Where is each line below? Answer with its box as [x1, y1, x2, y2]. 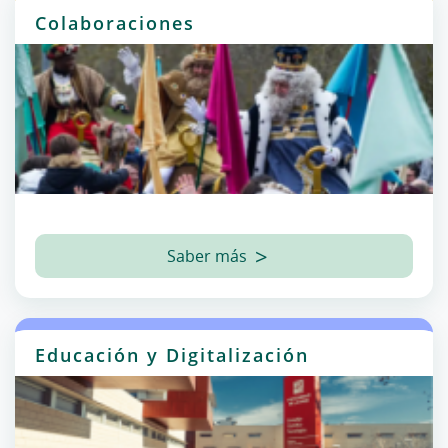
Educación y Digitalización [35, 343, 309, 367]
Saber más [166, 245, 247, 267]
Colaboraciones [35, 11, 195, 35]
